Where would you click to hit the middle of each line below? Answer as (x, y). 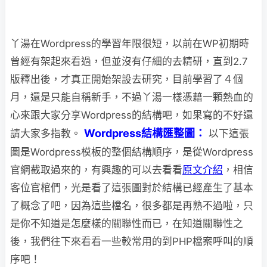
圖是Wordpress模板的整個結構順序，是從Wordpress (132, 152)
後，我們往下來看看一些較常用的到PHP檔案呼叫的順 (132, 241)
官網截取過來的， (51, 170)
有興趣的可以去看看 (137, 170)
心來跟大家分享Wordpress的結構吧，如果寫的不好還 (132, 115)
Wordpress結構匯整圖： (145, 133)
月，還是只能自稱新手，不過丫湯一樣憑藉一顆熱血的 (132, 97)
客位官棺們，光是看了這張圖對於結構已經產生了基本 (132, 188)
